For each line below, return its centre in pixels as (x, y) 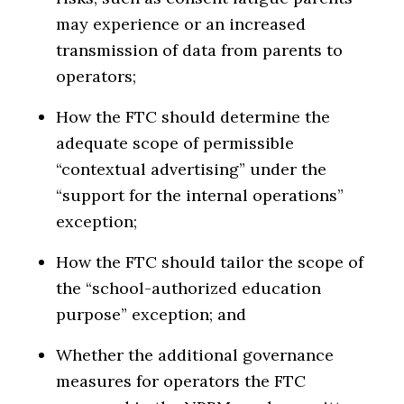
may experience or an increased (181, 23)
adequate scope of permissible (175, 142)
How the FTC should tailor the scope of (210, 262)
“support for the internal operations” (200, 195)
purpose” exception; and (151, 314)
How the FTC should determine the (193, 116)
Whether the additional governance (195, 354)
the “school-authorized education (189, 288)
